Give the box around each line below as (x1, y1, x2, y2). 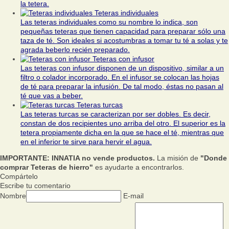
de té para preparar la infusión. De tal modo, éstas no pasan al (20, 82, 223, 91)
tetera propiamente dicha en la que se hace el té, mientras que (20, 128, 224, 137)
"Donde (200, 154, 227, 163)
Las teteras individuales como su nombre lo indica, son (20, 18, 198, 27)
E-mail (123, 191, 144, 200)
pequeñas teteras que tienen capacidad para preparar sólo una (20, 27, 225, 36)
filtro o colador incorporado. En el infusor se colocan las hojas (20, 73, 219, 82)
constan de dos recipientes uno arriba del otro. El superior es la (20, 119, 225, 128)
